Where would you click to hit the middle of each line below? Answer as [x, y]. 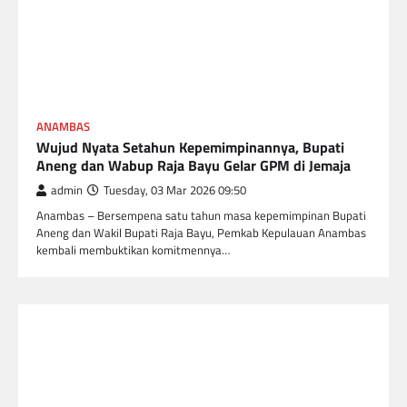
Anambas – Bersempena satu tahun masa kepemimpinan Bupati [201, 215]
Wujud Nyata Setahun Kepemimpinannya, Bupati [190, 147]
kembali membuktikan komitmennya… [133, 249]
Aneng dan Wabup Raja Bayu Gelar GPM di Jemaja [194, 165]
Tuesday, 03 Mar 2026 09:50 [175, 190]
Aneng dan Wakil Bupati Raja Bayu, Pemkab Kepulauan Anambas [201, 232]
